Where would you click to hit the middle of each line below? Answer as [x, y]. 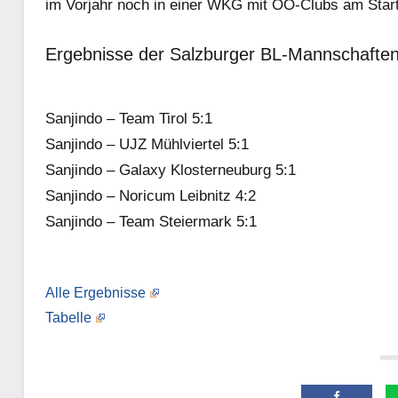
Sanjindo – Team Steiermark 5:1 [151, 222]
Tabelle [68, 318]
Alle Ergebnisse [96, 293]
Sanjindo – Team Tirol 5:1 [129, 119]
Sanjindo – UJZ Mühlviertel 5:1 [147, 145]
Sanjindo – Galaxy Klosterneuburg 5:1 [171, 171]
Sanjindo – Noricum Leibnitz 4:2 [151, 196]
